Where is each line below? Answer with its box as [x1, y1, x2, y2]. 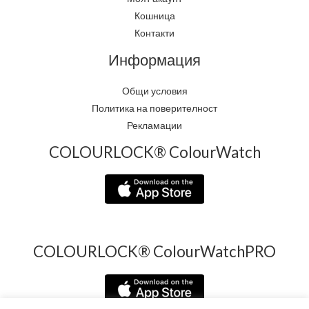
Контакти [134, 27, 175, 39]
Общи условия [121, 84, 188, 97]
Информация [108, 50, 201, 70]
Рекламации [127, 119, 182, 131]
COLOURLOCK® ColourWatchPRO [33, 242, 276, 261]
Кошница [134, 10, 175, 22]
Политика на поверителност [92, 101, 217, 114]
